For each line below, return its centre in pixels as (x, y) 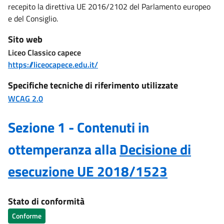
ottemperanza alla (64, 149)
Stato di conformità (46, 201)
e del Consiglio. (33, 18)
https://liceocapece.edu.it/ (53, 64)
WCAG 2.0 (25, 98)
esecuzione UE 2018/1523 (88, 171)
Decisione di (155, 149)
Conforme (27, 216)
